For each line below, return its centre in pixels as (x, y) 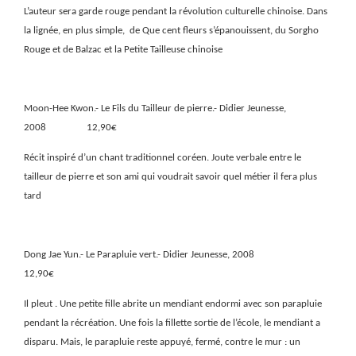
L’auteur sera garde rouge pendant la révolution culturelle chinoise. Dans (176, 11)
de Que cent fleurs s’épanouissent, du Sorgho (224, 30)
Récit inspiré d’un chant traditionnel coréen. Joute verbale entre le (163, 157)
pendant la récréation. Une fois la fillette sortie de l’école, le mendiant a (172, 323)
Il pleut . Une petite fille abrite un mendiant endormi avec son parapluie (173, 304)
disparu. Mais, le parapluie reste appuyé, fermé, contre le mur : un (162, 342)
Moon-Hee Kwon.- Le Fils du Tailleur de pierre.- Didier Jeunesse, (155, 109)
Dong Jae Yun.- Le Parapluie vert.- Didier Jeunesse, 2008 (139, 255)
